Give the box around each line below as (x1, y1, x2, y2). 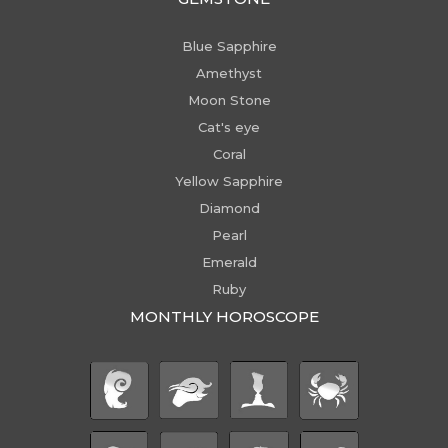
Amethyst (196, 65, 262, 81)
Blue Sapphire (181, 38, 277, 54)
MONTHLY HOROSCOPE (129, 307, 319, 326)
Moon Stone (187, 92, 271, 108)
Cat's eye (198, 119, 260, 135)
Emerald (201, 254, 257, 270)
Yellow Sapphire (175, 173, 283, 189)
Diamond (198, 200, 260, 216)
